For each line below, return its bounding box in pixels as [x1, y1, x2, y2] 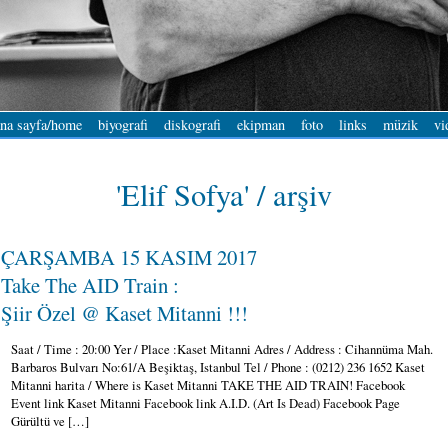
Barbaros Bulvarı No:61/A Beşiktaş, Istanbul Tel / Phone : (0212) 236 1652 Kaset [11, 357, 425, 376]
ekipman [236, 115, 285, 134]
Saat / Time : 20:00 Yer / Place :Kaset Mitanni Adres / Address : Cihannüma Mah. [11, 339, 433, 358]
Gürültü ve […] [11, 411, 89, 430]
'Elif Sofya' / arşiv [116, 174, 332, 215]
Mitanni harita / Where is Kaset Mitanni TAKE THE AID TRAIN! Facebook [11, 375, 405, 394]
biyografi [97, 115, 148, 134]
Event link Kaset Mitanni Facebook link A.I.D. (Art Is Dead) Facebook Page [11, 393, 400, 412]
